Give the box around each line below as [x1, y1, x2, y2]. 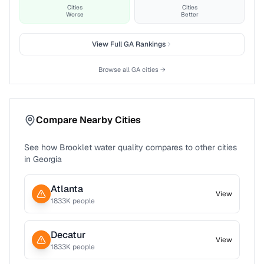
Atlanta [51, 183, 83, 195]
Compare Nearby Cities [36, 114, 141, 126]
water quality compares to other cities [92, 142, 237, 153]
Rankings [133, 39, 166, 49]
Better [180, 11, 199, 18]
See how [24, 142, 60, 153]
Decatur [51, 229, 85, 241]
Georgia [33, 154, 62, 164]
